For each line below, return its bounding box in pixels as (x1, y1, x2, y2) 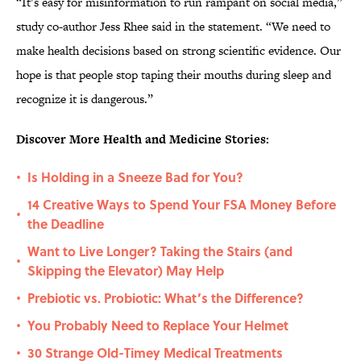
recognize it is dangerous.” (16, 90, 153, 108)
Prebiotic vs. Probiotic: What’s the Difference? (27, 288, 304, 308)
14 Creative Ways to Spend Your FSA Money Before (27, 195, 336, 214)
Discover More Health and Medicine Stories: (16, 131, 269, 148)
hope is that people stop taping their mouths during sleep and (16, 66, 331, 84)
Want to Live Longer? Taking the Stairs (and (27, 242, 293, 261)
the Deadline (27, 214, 104, 234)
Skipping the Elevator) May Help (27, 261, 224, 280)
